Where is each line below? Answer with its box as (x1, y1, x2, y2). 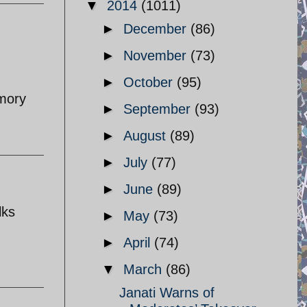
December (123, 21, 191, 36)
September (123, 101, 195, 116)
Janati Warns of (119, 285, 214, 300)
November (123, 48, 191, 63)
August (123, 128, 170, 143)
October (123, 75, 177, 90)
